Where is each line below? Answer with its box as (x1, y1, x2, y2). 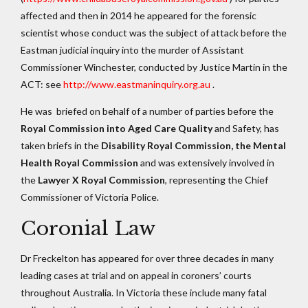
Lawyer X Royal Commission (38, 174, 165, 186)
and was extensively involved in (138, 157, 274, 169)
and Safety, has (212, 122, 279, 135)
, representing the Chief (165, 174, 268, 186)
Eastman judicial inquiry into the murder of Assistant (21, 44, 244, 56)
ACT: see (21, 78, 63, 91)
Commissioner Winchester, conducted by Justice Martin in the (21, 61, 287, 74)
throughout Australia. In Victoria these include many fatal (21, 287, 267, 299)
